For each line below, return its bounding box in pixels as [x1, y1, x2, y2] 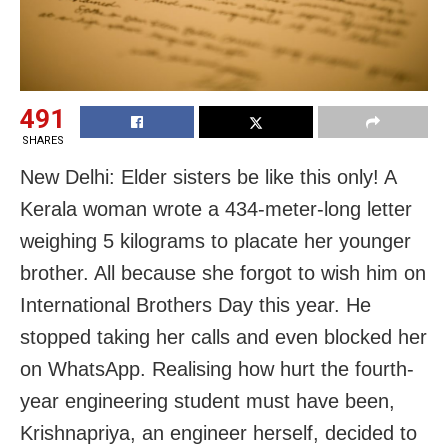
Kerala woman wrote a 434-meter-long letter [20, 198, 412, 221]
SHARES [21, 134, 64, 148]
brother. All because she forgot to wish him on [20, 262, 426, 285]
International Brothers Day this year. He [20, 294, 371, 317]
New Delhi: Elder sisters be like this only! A [20, 166, 396, 189]
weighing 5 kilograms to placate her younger [20, 230, 411, 253]
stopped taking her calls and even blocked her [20, 326, 427, 349]
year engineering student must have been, [20, 390, 395, 413]
